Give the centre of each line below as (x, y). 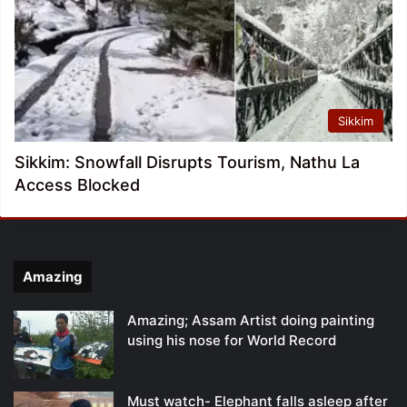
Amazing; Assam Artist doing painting (251, 321)
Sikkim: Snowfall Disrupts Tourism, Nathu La (187, 163)
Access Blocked (77, 185)
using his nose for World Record (232, 341)
